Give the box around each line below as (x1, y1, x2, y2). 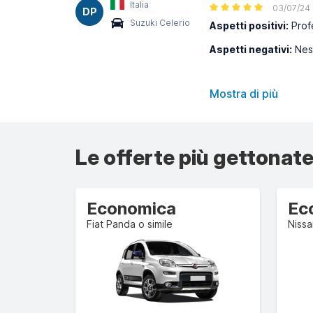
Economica (87, 198, 176, 219)
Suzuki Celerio (130, 17, 190, 28)
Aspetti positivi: (210, 20, 289, 31)
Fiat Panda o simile (87, 218, 173, 230)
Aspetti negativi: (210, 43, 292, 55)
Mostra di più (210, 87, 278, 101)
